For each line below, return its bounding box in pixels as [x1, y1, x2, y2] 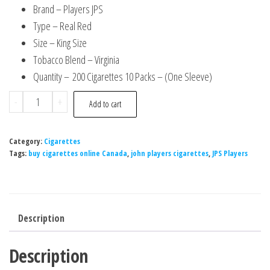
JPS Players [212, 148, 248, 159]
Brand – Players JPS [33, 2, 103, 16]
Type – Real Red [33, 19, 92, 33]
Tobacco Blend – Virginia [33, 52, 119, 67]
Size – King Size [33, 36, 87, 50]
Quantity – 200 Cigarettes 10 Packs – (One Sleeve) [33, 69, 212, 84]
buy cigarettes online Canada [28, 148, 127, 159]
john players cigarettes [131, 148, 209, 159]
